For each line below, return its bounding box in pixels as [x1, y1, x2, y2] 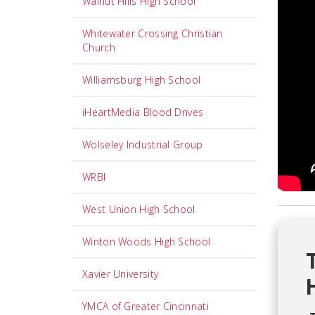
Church [82, 41, 115, 54]
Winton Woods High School [82, 235, 211, 248]
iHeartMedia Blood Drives [82, 105, 204, 119]
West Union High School [82, 202, 195, 216]
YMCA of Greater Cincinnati [82, 300, 209, 313]
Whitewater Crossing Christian [82, 27, 223, 40]
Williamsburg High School [82, 73, 201, 86]
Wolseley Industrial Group [82, 138, 203, 151]
